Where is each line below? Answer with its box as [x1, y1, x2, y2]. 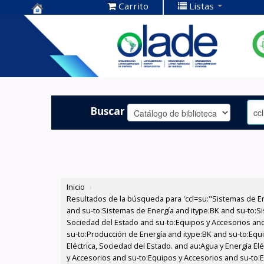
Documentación [32, 34, 120, 49]
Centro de [32, 15, 87, 31]
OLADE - [32, 52, 77, 68]
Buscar [90, 103, 126, 118]
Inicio [67, 181, 85, 193]
